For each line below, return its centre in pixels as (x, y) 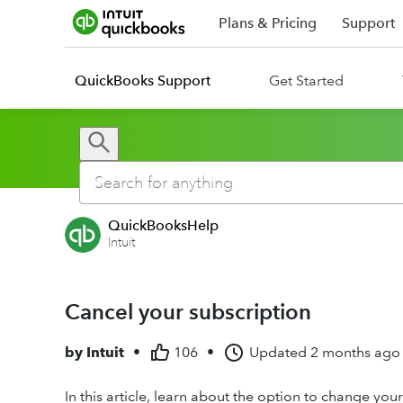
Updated (278, 352)
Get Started (306, 81)
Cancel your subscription (188, 312)
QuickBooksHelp (163, 225)
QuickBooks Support (143, 81)
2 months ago (355, 352)
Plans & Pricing (268, 23)
